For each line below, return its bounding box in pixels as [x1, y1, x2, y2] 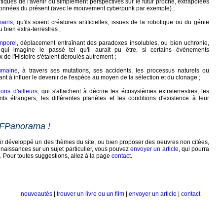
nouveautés [21, 190, 52, 197]
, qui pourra [178, 146, 210, 152]
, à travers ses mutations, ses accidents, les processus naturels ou [18, 67, 210, 74]
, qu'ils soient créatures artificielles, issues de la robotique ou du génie [12, 19, 209, 26]
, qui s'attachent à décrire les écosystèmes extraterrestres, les [37, 88, 210, 95]
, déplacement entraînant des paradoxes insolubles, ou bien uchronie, [16, 39, 210, 46]
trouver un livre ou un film [57, 190, 124, 197]
